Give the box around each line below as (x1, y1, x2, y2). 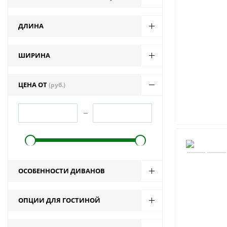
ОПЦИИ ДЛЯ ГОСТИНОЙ (18, 196, 100, 205)
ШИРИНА (18, 51, 50, 60)
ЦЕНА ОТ (18, 80, 47, 89)
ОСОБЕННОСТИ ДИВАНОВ (18, 166, 105, 175)
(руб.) (49, 81, 65, 89)
